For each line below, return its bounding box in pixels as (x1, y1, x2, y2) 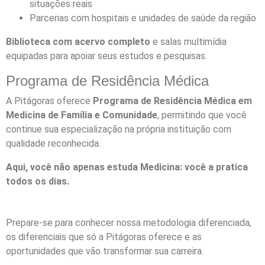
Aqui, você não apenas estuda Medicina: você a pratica (6, 161, 248, 173)
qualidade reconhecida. (6, 138, 101, 150)
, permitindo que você (157, 109, 247, 121)
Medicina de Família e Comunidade (6, 109, 157, 121)
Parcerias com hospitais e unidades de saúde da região (30, 12, 256, 24)
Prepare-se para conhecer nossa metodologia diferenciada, (6, 217, 251, 229)
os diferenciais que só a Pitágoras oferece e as (6, 231, 202, 243)
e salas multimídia (150, 36, 227, 48)
